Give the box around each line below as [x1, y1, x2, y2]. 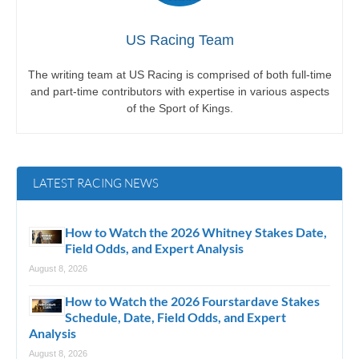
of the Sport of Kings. [126, 102, 233, 115]
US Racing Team [125, 32, 234, 49]
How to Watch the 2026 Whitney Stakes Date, [65, 224, 327, 240]
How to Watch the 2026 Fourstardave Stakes [65, 293, 320, 309]
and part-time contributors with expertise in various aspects [30, 85, 329, 99]
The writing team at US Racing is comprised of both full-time [27, 68, 332, 82]
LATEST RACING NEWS [33, 175, 159, 192]
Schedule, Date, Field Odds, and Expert [65, 309, 286, 325]
